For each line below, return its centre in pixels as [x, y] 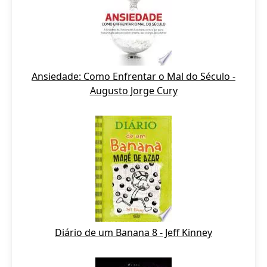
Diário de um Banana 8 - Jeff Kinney [133, 232]
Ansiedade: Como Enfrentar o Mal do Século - [133, 76]
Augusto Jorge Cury [133, 91]
